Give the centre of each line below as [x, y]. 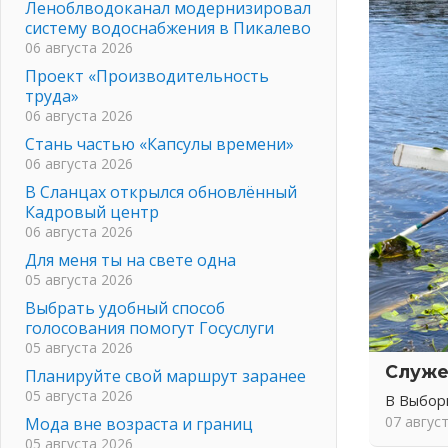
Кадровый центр [92, 211]
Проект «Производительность [147, 75]
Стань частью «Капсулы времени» [159, 143]
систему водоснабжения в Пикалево [168, 27]
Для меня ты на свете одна [130, 259]
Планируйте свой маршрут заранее [165, 375]
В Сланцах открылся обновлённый [161, 191]
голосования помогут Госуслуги [149, 327]
